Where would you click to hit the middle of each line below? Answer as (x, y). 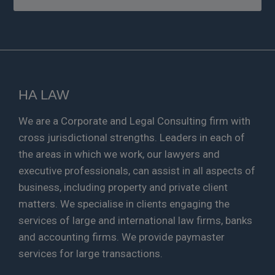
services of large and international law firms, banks (135, 220)
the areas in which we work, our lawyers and (119, 154)
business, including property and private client (123, 187)
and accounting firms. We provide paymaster (122, 237)
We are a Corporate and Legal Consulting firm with (134, 121)
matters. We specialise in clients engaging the (124, 203)
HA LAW (44, 95)
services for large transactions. (91, 253)
